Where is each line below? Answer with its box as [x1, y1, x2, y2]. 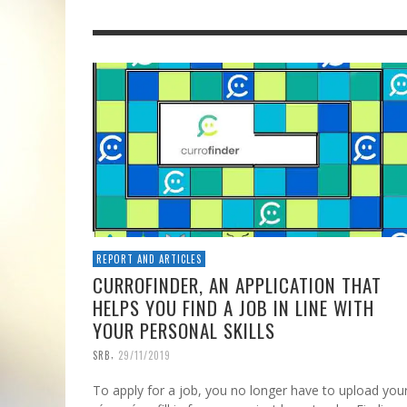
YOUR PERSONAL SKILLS [93, 316, 275, 345]
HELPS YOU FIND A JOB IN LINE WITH [93, 293, 374, 323]
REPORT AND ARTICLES [96, 252, 202, 267]
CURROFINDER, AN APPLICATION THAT [93, 271, 382, 300]
